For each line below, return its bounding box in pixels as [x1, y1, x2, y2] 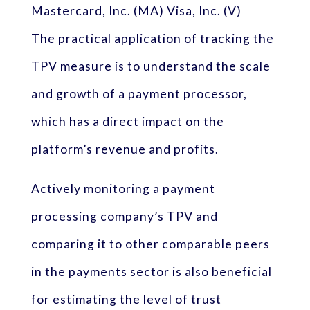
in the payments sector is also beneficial [30, 264, 272, 280]
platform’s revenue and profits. [30, 141, 219, 156]
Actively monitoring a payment [30, 181, 215, 197]
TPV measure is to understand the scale [30, 58, 271, 73]
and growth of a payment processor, [30, 86, 247, 101]
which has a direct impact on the [30, 113, 224, 129]
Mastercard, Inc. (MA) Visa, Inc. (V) [30, 3, 241, 18]
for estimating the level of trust [30, 292, 221, 307]
